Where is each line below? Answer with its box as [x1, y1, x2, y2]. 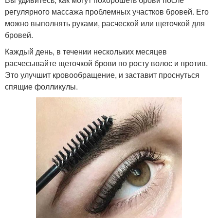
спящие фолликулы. [5, 80, 78, 92]
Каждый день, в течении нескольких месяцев [5, 45, 167, 57]
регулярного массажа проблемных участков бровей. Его [5, 5, 209, 17]
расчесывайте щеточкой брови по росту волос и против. [5, 57, 208, 69]
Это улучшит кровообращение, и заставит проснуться [5, 69, 200, 80]
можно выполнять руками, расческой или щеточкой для [5, 17, 205, 29]
